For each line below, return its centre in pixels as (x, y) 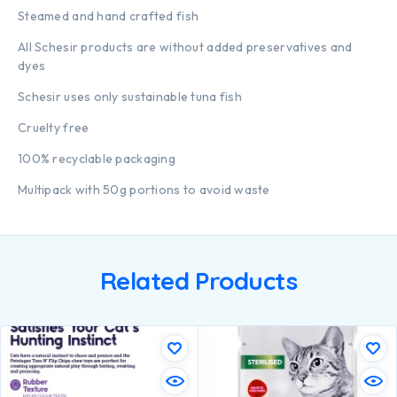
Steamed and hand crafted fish (109, 16)
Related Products (198, 281)
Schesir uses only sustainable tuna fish (130, 97)
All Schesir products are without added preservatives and (185, 47)
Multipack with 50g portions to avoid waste (144, 190)
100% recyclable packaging (97, 159)
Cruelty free (54, 128)
